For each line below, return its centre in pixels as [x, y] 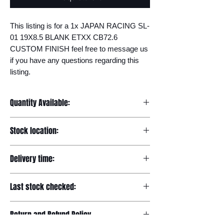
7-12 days [25, 178]
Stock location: [34, 131]
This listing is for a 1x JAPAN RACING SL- [80, 26]
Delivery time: [32, 159]
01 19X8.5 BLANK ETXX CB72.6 [64, 37]
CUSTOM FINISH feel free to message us [79, 49]
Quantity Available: [40, 103]
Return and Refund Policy [50, 215]
